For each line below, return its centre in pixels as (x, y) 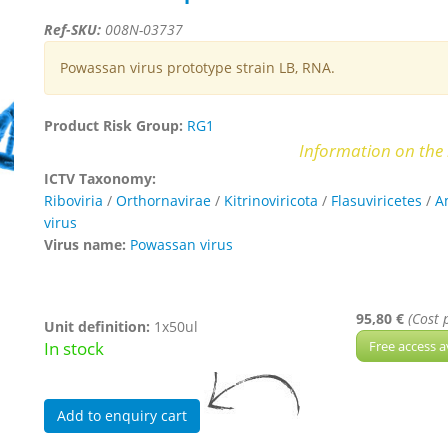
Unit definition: (99, 326)
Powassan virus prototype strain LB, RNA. (197, 67)
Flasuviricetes (376, 200)
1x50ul (176, 326)
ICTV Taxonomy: (102, 178)
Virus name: (87, 244)
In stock (74, 348)
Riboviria (73, 200)
